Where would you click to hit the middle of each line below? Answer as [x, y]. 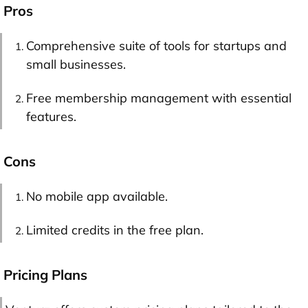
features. [51, 117]
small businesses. [76, 65]
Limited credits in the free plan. [115, 230]
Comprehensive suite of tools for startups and [156, 46]
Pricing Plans [45, 275]
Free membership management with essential [159, 98]
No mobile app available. [97, 197]
